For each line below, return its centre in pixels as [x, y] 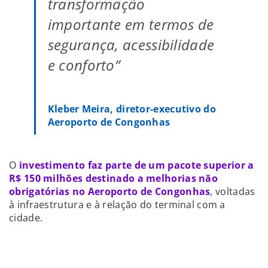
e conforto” [84, 65]
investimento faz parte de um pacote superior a [136, 165]
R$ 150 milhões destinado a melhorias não [113, 178]
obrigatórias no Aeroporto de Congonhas [110, 191]
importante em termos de [131, 24]
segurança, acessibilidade [131, 44]
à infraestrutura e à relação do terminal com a [117, 204]
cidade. [26, 217]
